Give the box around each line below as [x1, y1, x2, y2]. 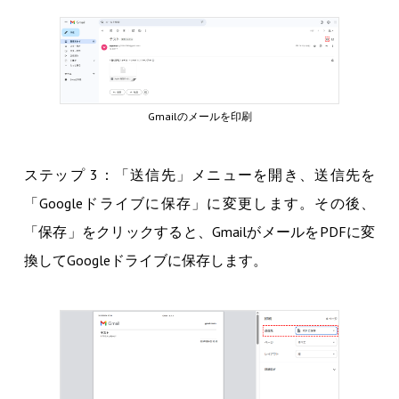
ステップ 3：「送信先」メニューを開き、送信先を [23, 165, 376, 183]
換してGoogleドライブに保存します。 [23, 250, 267, 269]
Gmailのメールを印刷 [147, 109, 252, 123]
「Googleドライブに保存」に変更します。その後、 [23, 193, 376, 212]
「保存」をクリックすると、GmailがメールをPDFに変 [23, 222, 376, 240]
